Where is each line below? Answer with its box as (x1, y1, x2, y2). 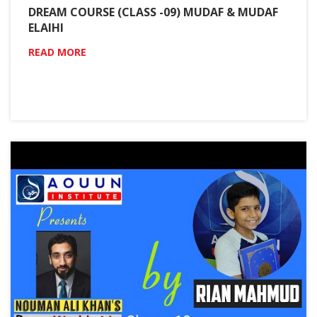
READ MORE (28, 45, 86, 59)
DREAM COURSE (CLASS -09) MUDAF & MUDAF (28, 4, 278, 20)
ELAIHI (28, 19, 64, 35)
